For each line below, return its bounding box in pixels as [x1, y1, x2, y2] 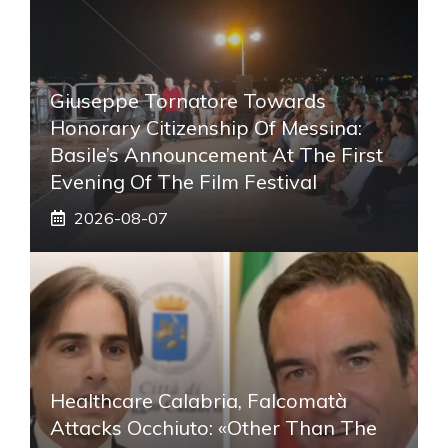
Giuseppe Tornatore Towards [50, 87, 326, 113]
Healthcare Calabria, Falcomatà [50, 387, 347, 413]
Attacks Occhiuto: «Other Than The [50, 414, 377, 440]
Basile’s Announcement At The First [50, 141, 383, 167]
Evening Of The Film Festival [50, 168, 317, 194]
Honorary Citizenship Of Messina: [50, 114, 362, 140]
